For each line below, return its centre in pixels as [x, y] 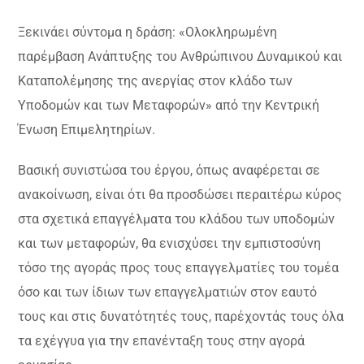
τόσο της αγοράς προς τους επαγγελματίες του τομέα [179, 268]
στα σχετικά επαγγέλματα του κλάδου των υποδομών [177, 219]
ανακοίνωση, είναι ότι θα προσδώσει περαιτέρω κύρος [180, 195]
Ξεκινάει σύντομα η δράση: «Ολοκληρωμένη [148, 32]
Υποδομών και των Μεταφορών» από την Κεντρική [169, 106]
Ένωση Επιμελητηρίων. [87, 130]
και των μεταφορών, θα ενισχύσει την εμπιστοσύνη [170, 244]
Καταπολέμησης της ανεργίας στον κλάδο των [156, 81]
